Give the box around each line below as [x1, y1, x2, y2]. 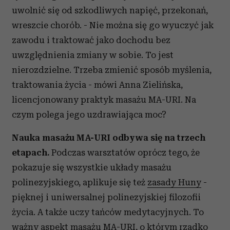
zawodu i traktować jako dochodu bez [12, 35, 170, 45]
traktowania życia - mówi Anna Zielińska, [12, 80, 183, 90]
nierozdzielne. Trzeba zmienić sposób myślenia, [12, 65, 212, 75]
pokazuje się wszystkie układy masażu [12, 162, 171, 172]
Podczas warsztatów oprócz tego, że [49, 147, 200, 158]
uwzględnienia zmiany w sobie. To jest [12, 50, 174, 60]
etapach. [12, 147, 49, 158]
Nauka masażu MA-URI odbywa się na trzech [12, 132, 205, 143]
